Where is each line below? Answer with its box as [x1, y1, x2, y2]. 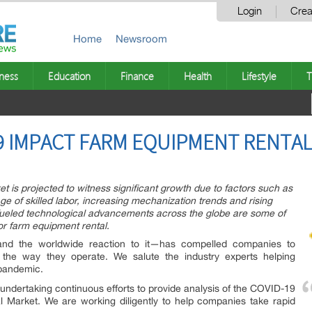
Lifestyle [242, 69, 276, 83]
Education [48, 69, 91, 83]
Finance [120, 69, 154, 83]
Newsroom [116, 33, 167, 45]
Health [184, 69, 212, 83]
